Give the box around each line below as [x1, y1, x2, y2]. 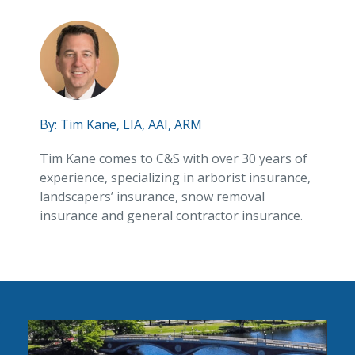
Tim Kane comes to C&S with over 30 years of [40, 150, 307, 167]
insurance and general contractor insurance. [40, 207, 303, 224]
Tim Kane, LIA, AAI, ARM [60, 116, 202, 133]
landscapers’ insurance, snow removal [40, 188, 265, 205]
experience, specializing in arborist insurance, [40, 169, 311, 186]
